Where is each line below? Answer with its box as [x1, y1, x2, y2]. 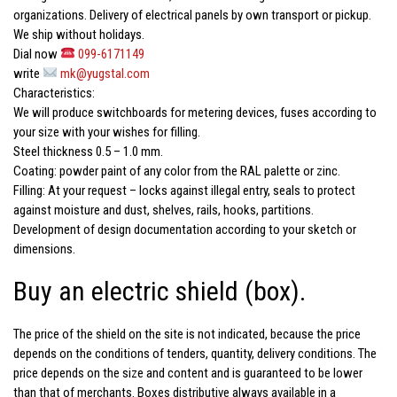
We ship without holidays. [13, 26, 144, 43]
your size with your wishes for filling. [13, 123, 200, 140]
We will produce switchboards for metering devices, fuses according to [13, 104, 377, 121]
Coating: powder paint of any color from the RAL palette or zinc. [13, 162, 340, 179]
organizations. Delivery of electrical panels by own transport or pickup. [13, 6, 371, 23]
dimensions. [13, 240, 75, 257]
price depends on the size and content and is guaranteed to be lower [13, 364, 362, 381]
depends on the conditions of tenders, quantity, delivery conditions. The [13, 345, 377, 362]
